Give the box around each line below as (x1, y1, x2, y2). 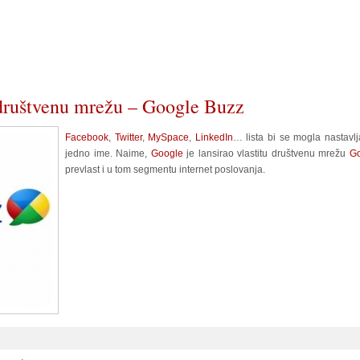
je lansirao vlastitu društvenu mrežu (186, 148, 350, 159)
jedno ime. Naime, (65, 148, 151, 159)
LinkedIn (194, 132, 233, 143)
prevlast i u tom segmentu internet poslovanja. (65, 164, 265, 175)
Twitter (114, 132, 142, 143)
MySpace (148, 132, 190, 143)
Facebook (65, 132, 108, 143)
